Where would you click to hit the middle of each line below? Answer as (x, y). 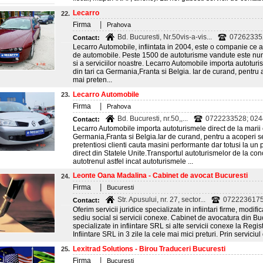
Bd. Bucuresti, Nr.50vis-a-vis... (165, 37)
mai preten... (92, 80)
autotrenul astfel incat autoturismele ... (133, 161)
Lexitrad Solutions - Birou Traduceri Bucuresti (149, 249)
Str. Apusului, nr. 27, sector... (161, 200)
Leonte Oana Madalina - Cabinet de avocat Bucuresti (160, 176)
